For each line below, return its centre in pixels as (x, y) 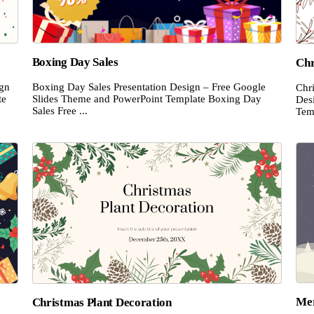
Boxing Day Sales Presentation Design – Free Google (149, 87)
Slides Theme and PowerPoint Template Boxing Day (146, 99)
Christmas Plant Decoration (102, 302)
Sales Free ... (60, 111)
